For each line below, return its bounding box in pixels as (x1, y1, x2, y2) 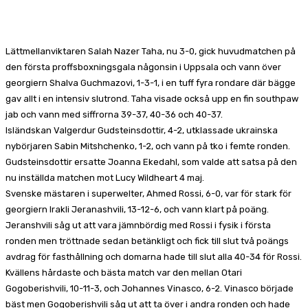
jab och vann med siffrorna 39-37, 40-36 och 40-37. (5, 109, 223, 120)
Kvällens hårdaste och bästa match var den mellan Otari (5, 267, 242, 278)
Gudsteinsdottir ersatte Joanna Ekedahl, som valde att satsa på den (5, 156, 297, 167)
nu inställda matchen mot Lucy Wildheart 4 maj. (5, 172, 204, 183)
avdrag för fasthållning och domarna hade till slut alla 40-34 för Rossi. (5, 251, 302, 262)
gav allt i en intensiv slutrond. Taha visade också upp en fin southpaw (5, 93, 298, 104)
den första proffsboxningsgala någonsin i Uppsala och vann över (5, 61, 281, 72)
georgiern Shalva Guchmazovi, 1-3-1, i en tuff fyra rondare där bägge (5, 77, 296, 88)
